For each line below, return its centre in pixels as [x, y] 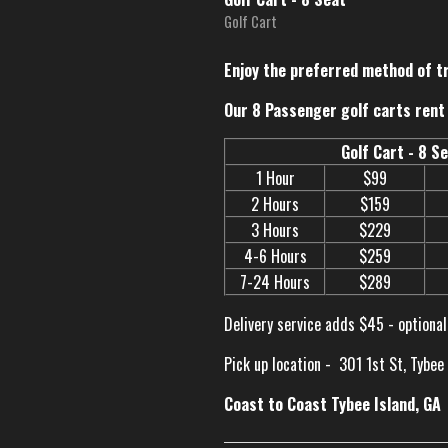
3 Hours [275, 230]
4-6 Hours [275, 256]
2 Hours [275, 204]
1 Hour [275, 178]
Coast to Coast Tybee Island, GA [332, 404]
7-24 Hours [275, 282]
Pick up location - [279, 364]
